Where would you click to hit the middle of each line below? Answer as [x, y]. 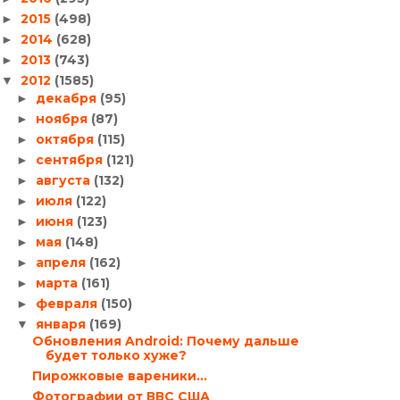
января [62, 324]
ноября [63, 118]
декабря [67, 98]
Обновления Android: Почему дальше [165, 341]
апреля [62, 262]
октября [66, 139]
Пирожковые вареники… [119, 376]
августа [64, 180]
